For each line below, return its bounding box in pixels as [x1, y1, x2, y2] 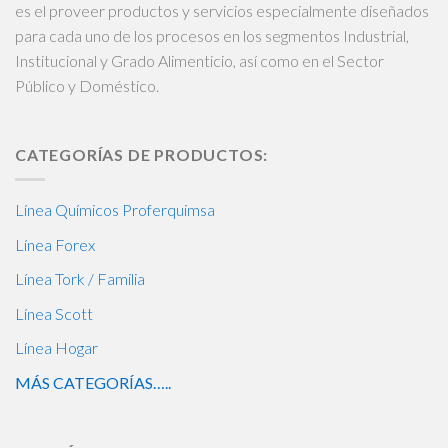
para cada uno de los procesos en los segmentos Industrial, [15, 25, 409, 45]
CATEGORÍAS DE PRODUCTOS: [15, 145, 269, 165]
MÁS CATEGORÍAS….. [15, 372, 171, 392]
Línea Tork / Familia [15, 269, 145, 289]
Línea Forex [15, 234, 95, 254]
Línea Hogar [15, 338, 98, 358]
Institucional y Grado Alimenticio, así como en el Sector [15, 50, 384, 70]
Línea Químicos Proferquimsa [15, 199, 215, 219]
